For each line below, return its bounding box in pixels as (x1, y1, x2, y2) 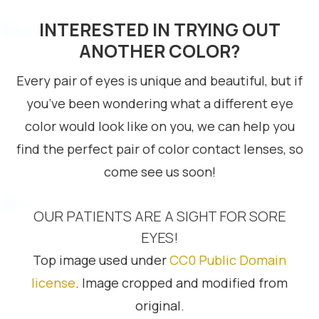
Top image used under (33, 251, 169, 268)
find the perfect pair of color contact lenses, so (16, 140, 303, 157)
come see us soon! (103, 163, 216, 180)
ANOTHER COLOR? (79, 38, 240, 63)
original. (135, 297, 184, 314)
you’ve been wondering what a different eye (26, 95, 293, 112)
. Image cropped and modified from (75, 274, 288, 291)
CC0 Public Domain (169, 251, 286, 268)
